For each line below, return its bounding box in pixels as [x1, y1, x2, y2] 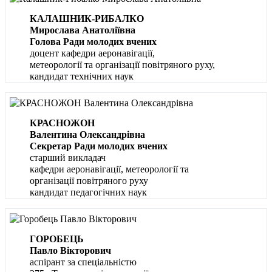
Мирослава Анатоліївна [30, 25, 135, 36]
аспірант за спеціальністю [30, 257, 137, 268]
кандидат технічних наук [30, 71, 134, 82]
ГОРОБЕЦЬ [30, 234, 84, 245]
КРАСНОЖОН [30, 118, 95, 129]
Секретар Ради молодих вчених [30, 141, 168, 152]
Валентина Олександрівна [30, 129, 145, 140]
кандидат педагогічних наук [30, 187, 147, 198]
